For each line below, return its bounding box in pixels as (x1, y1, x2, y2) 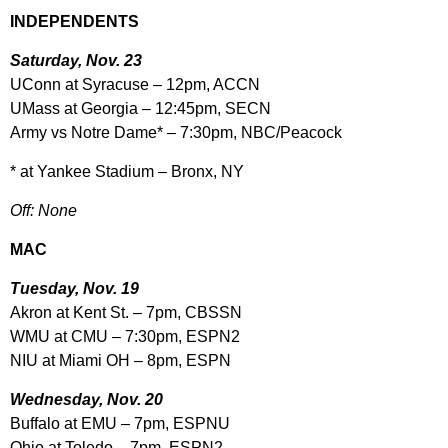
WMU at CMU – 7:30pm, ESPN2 (10, 328, 240, 346)
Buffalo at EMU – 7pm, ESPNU (10, 415, 230, 433)
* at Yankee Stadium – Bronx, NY (10, 163, 244, 181)
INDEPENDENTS (10, 13, 139, 31)
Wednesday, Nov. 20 (10, 391, 163, 409)
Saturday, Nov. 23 (10, 52, 142, 70)
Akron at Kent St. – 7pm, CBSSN (10, 304, 242, 322)
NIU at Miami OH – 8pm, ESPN (10, 352, 231, 370)
